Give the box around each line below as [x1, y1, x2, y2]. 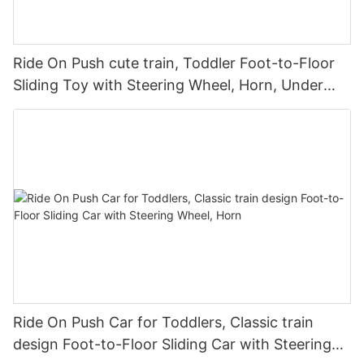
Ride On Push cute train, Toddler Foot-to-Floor [13, 54, 335, 72]
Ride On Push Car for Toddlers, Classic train [13, 313, 314, 331]
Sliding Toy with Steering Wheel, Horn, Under [13, 76, 323, 94]
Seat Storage [13, 98, 102, 116]
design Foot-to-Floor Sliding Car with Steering [13, 335, 331, 353]
